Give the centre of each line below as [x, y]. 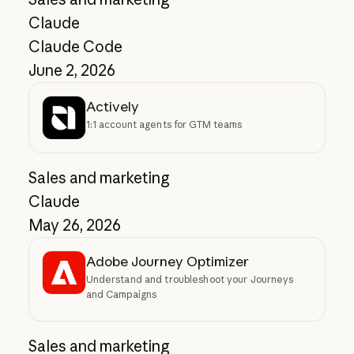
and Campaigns [121, 294]
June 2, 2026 [72, 70]
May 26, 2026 [74, 225]
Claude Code [75, 46]
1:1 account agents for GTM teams [164, 124]
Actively [112, 106]
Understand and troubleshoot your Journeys [190, 279]
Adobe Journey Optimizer [167, 261]
